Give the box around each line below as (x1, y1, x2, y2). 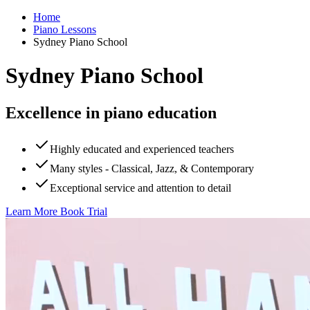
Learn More (6, 205, 57, 217)
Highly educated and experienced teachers (50, 143, 234, 155)
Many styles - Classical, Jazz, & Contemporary (50, 162, 254, 174)
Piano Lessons (33, 24, 96, 35)
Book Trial (57, 205, 107, 217)
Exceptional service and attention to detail (50, 181, 231, 194)
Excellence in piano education (6, 103, 217, 122)
